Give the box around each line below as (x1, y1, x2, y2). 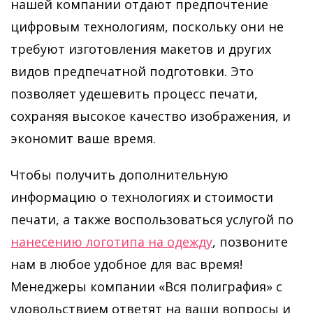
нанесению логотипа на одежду (10, 233, 212, 250)
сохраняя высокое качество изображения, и (10, 108, 291, 124)
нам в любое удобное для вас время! (10, 256, 242, 272)
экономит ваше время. (10, 130, 156, 147)
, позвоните (212, 233, 288, 250)
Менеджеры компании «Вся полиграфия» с (10, 278, 282, 295)
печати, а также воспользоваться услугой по (10, 211, 293, 228)
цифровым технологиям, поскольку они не (10, 18, 284, 35)
